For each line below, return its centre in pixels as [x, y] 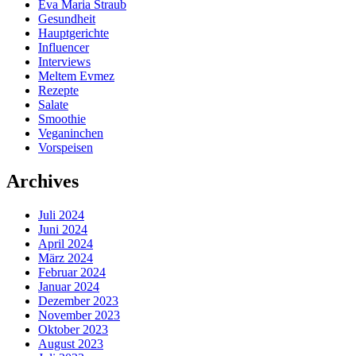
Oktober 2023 [73, 329]
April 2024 [66, 243]
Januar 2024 [69, 286]
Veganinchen [71, 133]
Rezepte [58, 91]
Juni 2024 [63, 229]
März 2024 [66, 257]
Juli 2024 [61, 215]
